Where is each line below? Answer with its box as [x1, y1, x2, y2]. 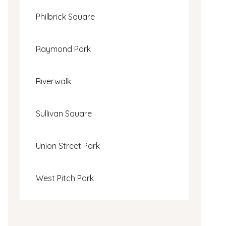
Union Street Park [36, 140, 100, 151]
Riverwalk [36, 76, 71, 86]
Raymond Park [36, 43, 91, 54]
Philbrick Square [36, 11, 95, 22]
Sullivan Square [36, 108, 92, 119]
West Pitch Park [36, 173, 94, 183]
